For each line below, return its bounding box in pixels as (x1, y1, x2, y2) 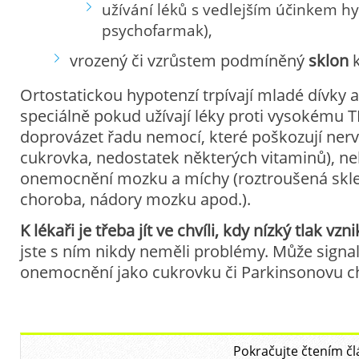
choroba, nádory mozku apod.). (19, 188, 251, 211)
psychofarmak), (101, 19, 212, 41)
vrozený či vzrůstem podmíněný (70, 50, 309, 72)
